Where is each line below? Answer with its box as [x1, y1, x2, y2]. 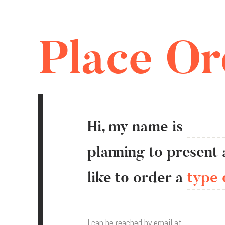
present [166, 142, 222, 162]
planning [87, 142, 149, 162]
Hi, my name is [87, 117, 183, 137]
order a [133, 168, 188, 188]
